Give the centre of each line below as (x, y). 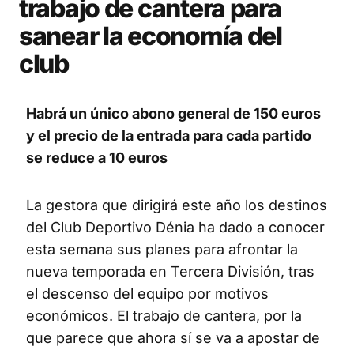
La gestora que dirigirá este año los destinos (177, 205)
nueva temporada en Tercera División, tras (170, 272)
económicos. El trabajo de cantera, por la (164, 316)
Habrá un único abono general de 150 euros (173, 114)
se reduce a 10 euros (97, 158)
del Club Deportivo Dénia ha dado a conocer (175, 228)
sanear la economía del (151, 36)
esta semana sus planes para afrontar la (162, 250)
